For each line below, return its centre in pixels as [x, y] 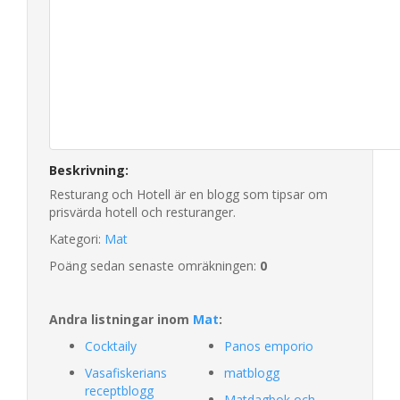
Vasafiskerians [126, 372]
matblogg [252, 372]
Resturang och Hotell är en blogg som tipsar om [188, 194]
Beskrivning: [89, 170]
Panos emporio [269, 346]
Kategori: [77, 238]
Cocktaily [111, 346]
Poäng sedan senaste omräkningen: [154, 265]
